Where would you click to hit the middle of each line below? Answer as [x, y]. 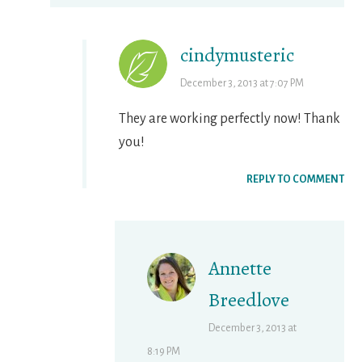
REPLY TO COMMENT [295, 180]
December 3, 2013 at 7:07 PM [242, 84]
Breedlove [249, 300]
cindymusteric [238, 55]
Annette [240, 269]
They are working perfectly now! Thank [230, 119]
